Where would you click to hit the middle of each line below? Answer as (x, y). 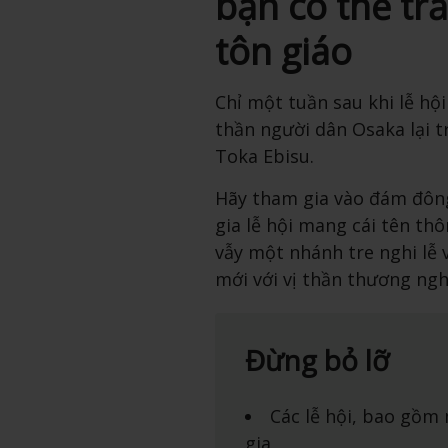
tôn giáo (283, 51)
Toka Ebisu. (264, 155)
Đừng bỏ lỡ (316, 359)
